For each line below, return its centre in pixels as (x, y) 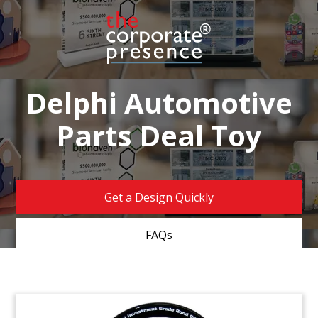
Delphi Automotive (159, 103)
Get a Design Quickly (159, 198)
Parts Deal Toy (159, 136)
